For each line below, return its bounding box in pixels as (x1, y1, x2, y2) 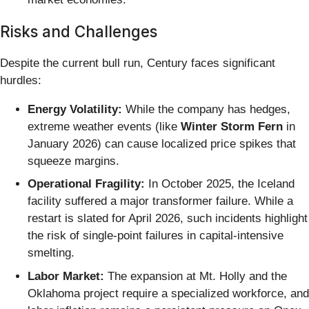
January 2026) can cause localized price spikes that (28, 137, 296, 150)
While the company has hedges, (122, 102, 290, 116)
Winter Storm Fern (181, 119, 283, 133)
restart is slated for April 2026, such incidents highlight (28, 212, 308, 226)
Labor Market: (28, 269, 104, 283)
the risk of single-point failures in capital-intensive (28, 229, 283, 243)
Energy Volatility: (28, 102, 122, 116)
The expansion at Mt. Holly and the (104, 269, 287, 283)
